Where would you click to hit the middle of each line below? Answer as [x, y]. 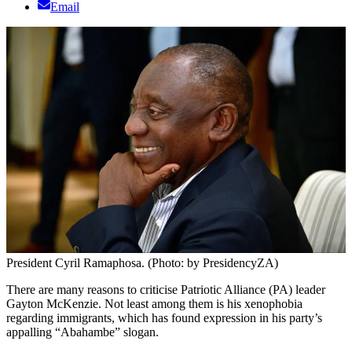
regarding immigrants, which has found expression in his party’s [164, 318]
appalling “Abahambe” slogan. [82, 332]
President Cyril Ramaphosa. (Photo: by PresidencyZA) [142, 263]
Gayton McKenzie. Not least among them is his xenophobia [154, 304]
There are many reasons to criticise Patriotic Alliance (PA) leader [166, 290]
